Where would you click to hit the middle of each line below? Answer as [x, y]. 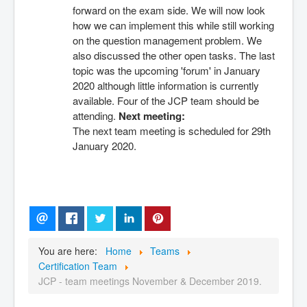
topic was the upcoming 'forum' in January [166, 70]
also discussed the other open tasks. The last [173, 55]
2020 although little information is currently [165, 85]
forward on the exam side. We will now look [169, 10]
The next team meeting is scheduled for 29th [171, 130]
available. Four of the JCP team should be [165, 100]
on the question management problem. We [167, 40]
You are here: [71, 250]
